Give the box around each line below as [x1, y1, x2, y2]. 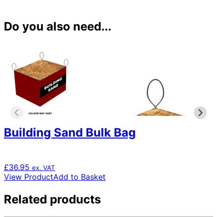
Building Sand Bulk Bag [4, 125, 136, 139]
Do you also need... [4, 19, 111, 33]
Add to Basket [53, 171, 106, 182]
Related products [4, 192, 101, 206]
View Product [4, 171, 53, 182]
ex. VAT [32, 163, 55, 171]
